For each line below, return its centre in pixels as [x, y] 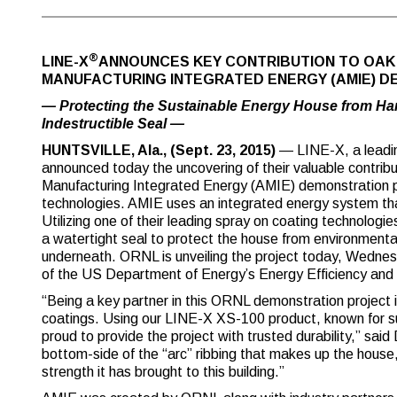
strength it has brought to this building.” [163, 372]
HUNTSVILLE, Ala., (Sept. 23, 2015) [159, 150]
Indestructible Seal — [113, 124]
